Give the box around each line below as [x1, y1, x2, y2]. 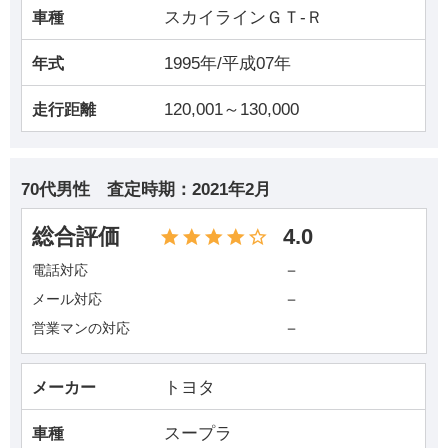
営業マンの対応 [32, 320, 131, 337]
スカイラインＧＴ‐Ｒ [164, 7, 324, 27]
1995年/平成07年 [164, 53, 292, 73]
